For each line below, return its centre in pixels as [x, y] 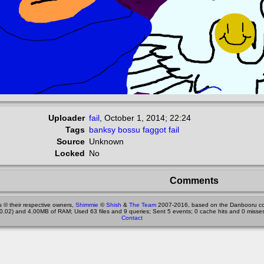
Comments [194, 180]
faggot [154, 130]
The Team [143, 205]
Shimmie [87, 205]
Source [71, 141]
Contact [132, 218]
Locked [70, 153]
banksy [102, 130]
